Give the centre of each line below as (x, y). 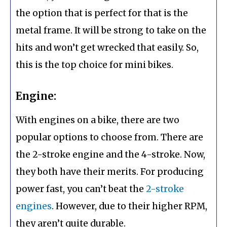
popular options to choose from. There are (109, 138)
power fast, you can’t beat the (81, 189)
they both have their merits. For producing (110, 172)
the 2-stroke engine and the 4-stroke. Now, (110, 155)
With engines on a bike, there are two (98, 120)
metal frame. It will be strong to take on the (111, 31)
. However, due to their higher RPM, (129, 206)
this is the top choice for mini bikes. (94, 65)
